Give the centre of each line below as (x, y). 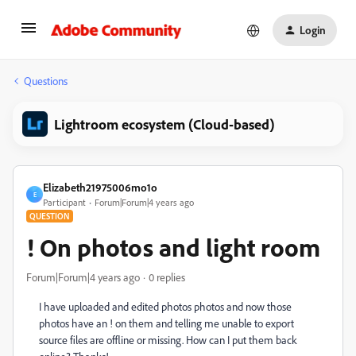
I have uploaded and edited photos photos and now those (165, 306)
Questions (46, 81)
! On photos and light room (173, 247)
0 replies (167, 277)
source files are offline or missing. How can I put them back (168, 340)
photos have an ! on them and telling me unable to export (166, 323)
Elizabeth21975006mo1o (100, 187)
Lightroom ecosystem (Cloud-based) (164, 124)
